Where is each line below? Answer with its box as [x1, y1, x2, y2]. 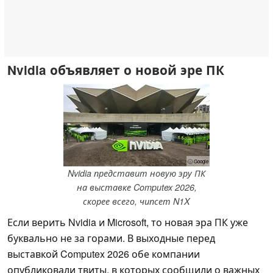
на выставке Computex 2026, [76, 181, 197, 194]
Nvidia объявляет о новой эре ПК [7, 60, 224, 79]
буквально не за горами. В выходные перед [7, 231, 215, 246]
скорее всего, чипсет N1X [83, 195, 190, 208]
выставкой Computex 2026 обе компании [7, 247, 200, 261]
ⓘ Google [188, 158, 208, 165]
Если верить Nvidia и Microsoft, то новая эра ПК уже [7, 215, 248, 230]
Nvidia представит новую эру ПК [68, 167, 205, 180]
